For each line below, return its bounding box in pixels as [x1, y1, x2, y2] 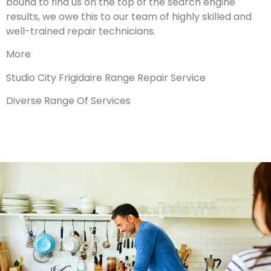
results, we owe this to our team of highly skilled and [6, 10, 252, 24]
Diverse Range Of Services [6, 94, 131, 108]
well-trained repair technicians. [6, 24, 155, 39]
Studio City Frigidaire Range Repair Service [6, 70, 206, 85]
